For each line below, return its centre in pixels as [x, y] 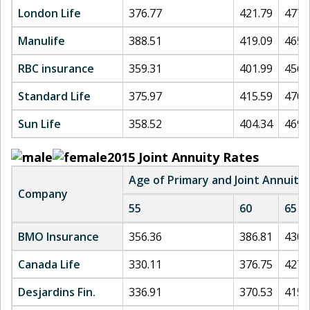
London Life [49, 13]
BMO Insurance [58, 237]
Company [43, 194]
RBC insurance [56, 69]
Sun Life [39, 124]
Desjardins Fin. [57, 292]
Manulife [42, 41]
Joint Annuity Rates [199, 157]
